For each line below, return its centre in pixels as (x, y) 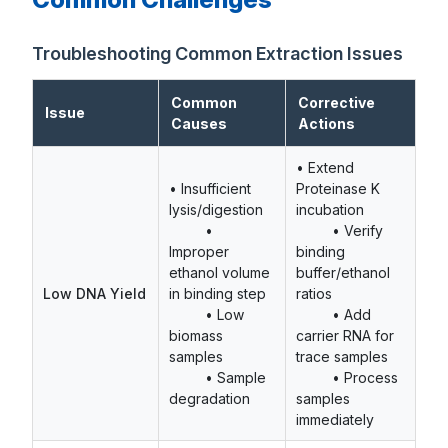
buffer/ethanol (343, 273)
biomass (196, 336)
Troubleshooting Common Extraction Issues (217, 54)
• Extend (325, 168)
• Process (347, 378)
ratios (314, 294)
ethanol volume (219, 273)
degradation (209, 399)
